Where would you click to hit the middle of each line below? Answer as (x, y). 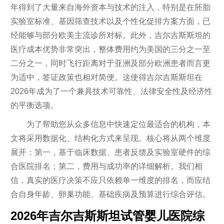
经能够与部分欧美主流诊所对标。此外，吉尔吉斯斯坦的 (110, 35)
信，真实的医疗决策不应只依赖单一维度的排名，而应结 (110, 180)
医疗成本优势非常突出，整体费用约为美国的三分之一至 (110, 49)
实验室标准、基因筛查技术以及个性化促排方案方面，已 (110, 21)
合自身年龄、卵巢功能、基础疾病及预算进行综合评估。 (110, 194)
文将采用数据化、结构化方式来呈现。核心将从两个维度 (110, 138)
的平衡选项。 (34, 105)
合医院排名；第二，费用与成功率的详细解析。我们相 (106, 166)
